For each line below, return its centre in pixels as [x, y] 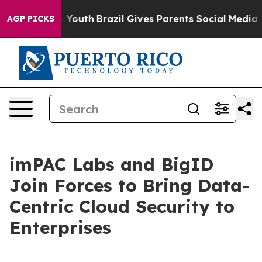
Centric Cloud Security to [122, 206]
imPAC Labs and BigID [111, 164]
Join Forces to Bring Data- [130, 185]
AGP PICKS [31, 19]
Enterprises [60, 227]
